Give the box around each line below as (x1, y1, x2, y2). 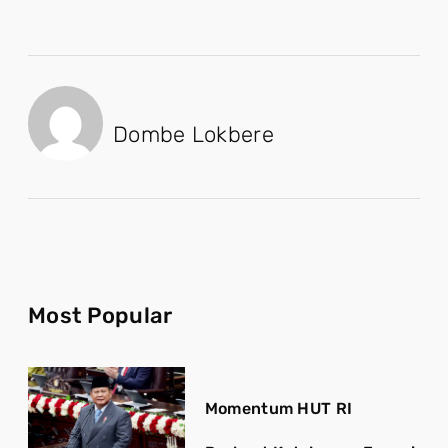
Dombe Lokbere (113, 121, 274, 149)
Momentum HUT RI (204, 398, 353, 418)
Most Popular (28, 301, 173, 329)
